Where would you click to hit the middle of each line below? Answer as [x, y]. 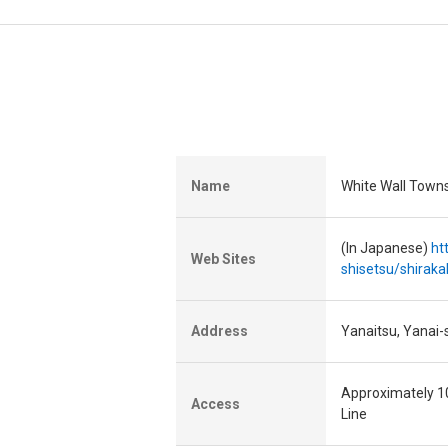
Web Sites [223, 259]
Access [215, 404]
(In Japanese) [386, 248]
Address [219, 331]
